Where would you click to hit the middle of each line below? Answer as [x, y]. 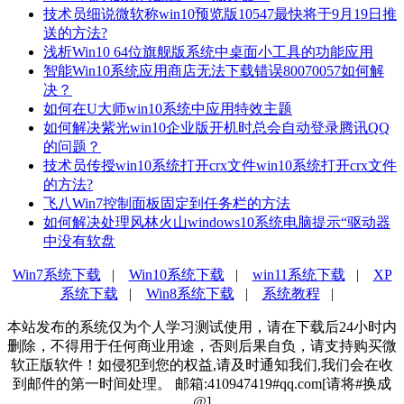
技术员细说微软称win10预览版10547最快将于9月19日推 [220, 14]
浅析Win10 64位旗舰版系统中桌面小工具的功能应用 [208, 51]
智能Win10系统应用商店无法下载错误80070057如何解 [214, 70]
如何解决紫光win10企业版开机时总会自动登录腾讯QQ [216, 127]
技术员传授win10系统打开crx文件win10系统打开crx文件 [220, 165]
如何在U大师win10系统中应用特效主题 [168, 108]
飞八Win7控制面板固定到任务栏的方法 [167, 203]
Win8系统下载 [190, 293]
